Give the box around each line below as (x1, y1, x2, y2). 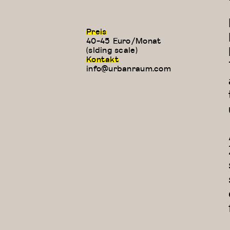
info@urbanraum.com (86, 62, 171, 74)
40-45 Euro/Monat (86, 34, 162, 47)
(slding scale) (86, 43, 138, 56)
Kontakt (86, 52, 119, 65)
